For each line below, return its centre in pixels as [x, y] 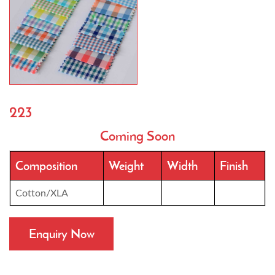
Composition [46, 165]
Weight [126, 165]
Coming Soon [137, 136]
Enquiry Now [61, 234]
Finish [234, 165]
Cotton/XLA [42, 192]
